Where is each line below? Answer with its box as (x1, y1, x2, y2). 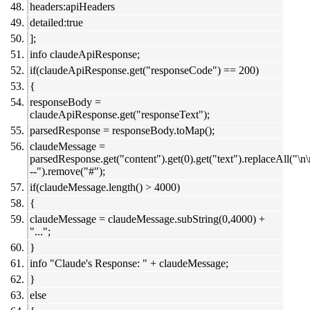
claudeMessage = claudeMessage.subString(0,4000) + (30, 213, 265, 226)
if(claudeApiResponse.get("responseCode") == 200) (30, 64, 259, 77)
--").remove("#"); (30, 165, 105, 178)
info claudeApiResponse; (30, 48, 140, 61)
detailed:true (30, 17, 83, 29)
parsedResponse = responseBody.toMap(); (30, 125, 215, 137)
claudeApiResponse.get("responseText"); (30, 109, 210, 121)
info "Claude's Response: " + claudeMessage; (30, 257, 228, 270)
